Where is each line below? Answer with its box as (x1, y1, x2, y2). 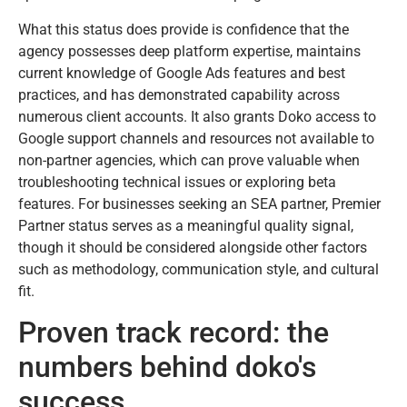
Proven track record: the (18, 314, 329, 350)
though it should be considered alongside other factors (18, 238, 367, 256)
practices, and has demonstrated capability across (18, 85, 340, 104)
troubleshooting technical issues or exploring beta (18, 173, 336, 191)
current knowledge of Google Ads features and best (18, 64, 345, 82)
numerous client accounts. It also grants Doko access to (18, 107, 376, 125)
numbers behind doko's (18, 349, 316, 384)
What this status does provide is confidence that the (18, 20, 349, 38)
